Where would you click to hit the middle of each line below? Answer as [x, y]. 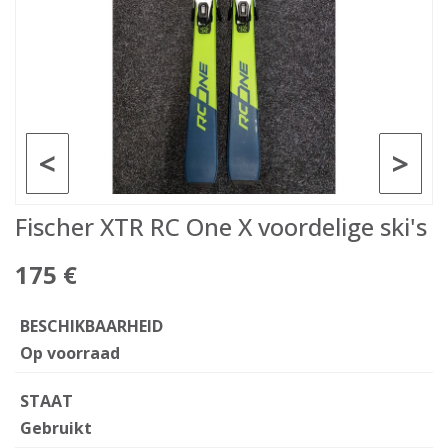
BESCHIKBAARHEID [91, 326]
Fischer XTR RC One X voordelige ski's [221, 226]
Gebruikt [56, 428]
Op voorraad [70, 353]
